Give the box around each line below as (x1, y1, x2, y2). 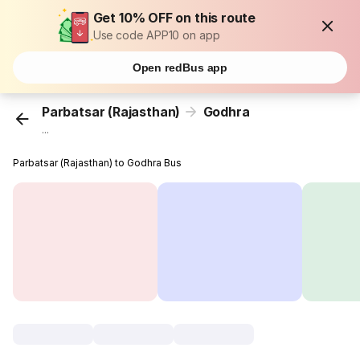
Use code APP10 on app (92, 28, 220, 42)
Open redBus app (132, 61, 228, 74)
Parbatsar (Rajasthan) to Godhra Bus (13, 157, 182, 170)
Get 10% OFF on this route (92, 10, 256, 26)
